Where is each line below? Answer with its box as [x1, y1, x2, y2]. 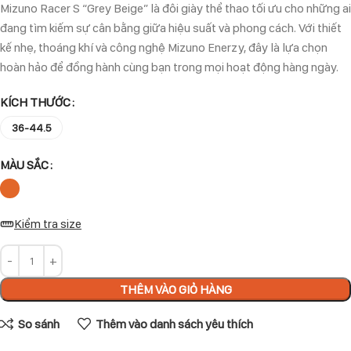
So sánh [17, 317, 60, 332]
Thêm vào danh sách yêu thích [95, 317, 253, 332]
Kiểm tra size [14, 216, 81, 232]
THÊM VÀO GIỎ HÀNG [119, 281, 232, 297]
